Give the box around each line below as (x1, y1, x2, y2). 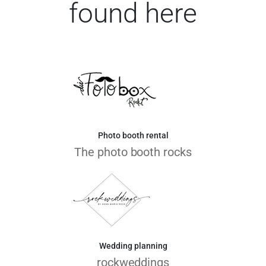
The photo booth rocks (74, 144, 192, 159)
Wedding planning (99, 240, 167, 251)
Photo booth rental (97, 130, 169, 140)
